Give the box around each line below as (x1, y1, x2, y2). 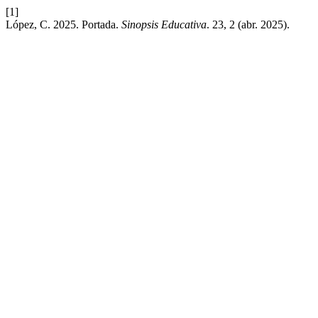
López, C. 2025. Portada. (6, 18, 121, 31)
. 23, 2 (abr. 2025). (207, 18, 290, 31)
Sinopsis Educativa (121, 18, 207, 31)
